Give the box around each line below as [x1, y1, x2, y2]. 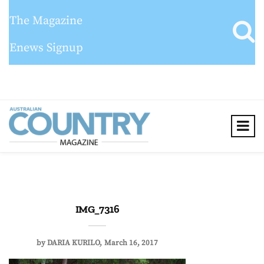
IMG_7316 [75, 203, 120, 216]
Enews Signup [9, 41, 83, 55]
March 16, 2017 [104, 238, 158, 247]
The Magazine [9, 14, 82, 28]
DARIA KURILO [47, 238, 100, 247]
